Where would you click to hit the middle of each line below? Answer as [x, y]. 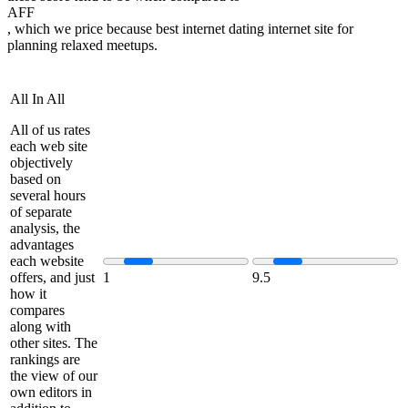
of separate [41, 211]
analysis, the [45, 228]
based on [36, 178]
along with [41, 326]
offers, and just [52, 277]
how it [28, 293]
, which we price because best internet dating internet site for [180, 28]
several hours [48, 195]
